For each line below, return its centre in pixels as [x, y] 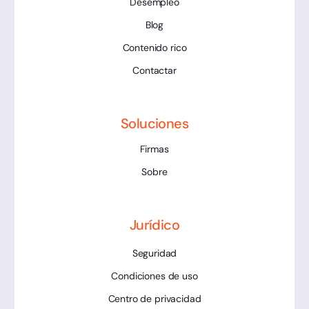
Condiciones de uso [154, 276]
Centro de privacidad [154, 298]
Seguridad [154, 253]
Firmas [154, 149]
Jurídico [154, 225]
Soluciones [154, 123]
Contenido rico [154, 47]
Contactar [154, 70]
